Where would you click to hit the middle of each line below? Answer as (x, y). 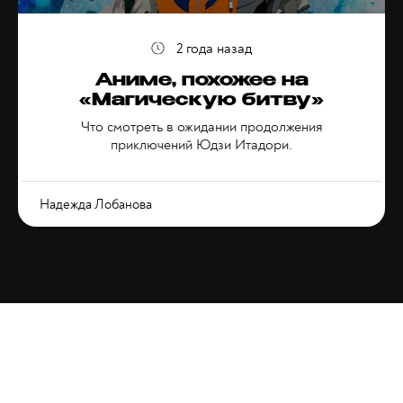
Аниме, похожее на (201, 82)
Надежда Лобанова (96, 205)
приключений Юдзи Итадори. (201, 145)
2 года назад (214, 49)
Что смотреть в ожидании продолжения (201, 127)
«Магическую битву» (201, 102)
